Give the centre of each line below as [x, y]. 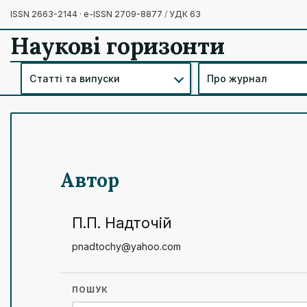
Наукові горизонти [118, 45]
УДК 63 [184, 14]
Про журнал [237, 78]
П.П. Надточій [122, 222]
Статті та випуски [75, 78]
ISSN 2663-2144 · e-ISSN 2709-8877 [87, 14]
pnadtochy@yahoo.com [126, 246]
